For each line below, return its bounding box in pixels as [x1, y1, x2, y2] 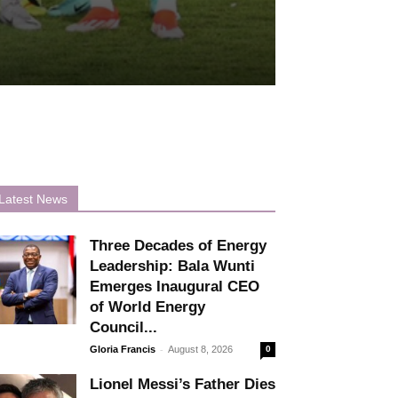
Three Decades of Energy [90, 236, 267, 254]
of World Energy [90, 298, 205, 315]
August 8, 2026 [168, 343, 233, 354]
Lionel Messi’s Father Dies [90, 375, 275, 393]
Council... [90, 318, 157, 336]
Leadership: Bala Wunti [90, 257, 255, 275]
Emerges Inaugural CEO [90, 277, 259, 295]
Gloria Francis [90, 343, 155, 354]
